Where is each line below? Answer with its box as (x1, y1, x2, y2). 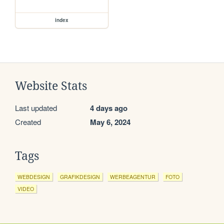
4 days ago (90, 102, 127, 114)
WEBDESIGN (17, 173, 50, 181)
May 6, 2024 (90, 116, 130, 128)
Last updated (15, 102, 57, 113)
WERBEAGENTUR (110, 173, 155, 181)
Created (15, 116, 41, 127)
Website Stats (15, 79, 87, 93)
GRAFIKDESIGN (60, 173, 100, 181)
